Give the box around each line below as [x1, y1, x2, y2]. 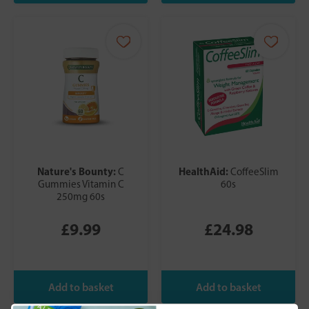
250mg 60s [57, 190, 105, 203]
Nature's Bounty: [37, 165, 118, 179]
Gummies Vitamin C [37, 178, 124, 191]
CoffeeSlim [230, 166, 279, 179]
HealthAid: [178, 165, 230, 179]
